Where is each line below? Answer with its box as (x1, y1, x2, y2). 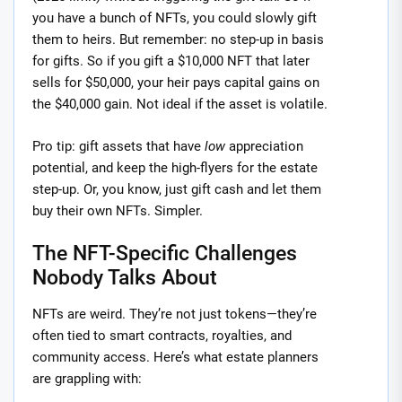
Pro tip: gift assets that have (32, 137, 205, 154)
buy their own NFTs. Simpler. (32, 202, 203, 219)
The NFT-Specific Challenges (32, 241, 297, 266)
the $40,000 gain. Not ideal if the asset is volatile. (32, 96, 328, 113)
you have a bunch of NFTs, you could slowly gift (32, 10, 317, 27)
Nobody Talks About (32, 266, 217, 290)
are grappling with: (32, 371, 142, 388)
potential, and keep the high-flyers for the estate (32, 159, 318, 176)
